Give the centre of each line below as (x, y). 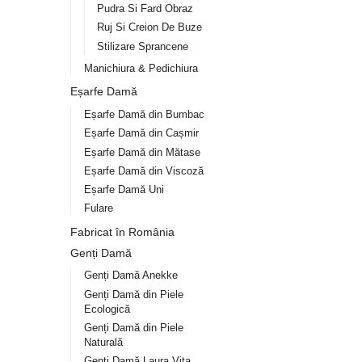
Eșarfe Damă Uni (124, 189)
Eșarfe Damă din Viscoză (143, 170)
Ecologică (107, 309)
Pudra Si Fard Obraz (145, 9)
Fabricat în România (122, 232)
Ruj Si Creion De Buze (150, 27)
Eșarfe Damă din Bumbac (144, 115)
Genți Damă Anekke (130, 276)
